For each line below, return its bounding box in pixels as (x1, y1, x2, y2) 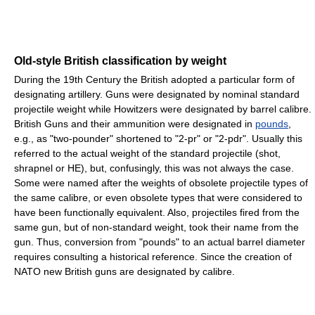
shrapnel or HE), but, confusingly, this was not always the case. (14, 162, 294, 174)
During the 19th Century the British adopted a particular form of (14, 73, 295, 85)
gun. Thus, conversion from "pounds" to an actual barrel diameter (14, 236, 305, 247)
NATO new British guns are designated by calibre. (14, 265, 235, 277)
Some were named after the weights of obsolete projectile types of (14, 176, 308, 188)
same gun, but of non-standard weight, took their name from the (14, 221, 299, 233)
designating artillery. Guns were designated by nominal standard (14, 88, 300, 100)
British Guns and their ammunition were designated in (14, 117, 255, 129)
